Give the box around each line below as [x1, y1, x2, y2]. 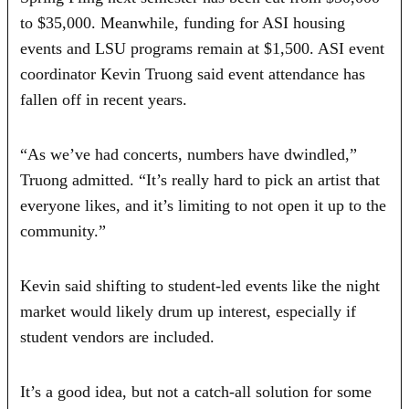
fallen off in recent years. [20, 89, 188, 109]
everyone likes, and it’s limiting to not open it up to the [20, 195, 387, 215]
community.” [20, 221, 107, 240]
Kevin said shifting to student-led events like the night [20, 276, 381, 295]
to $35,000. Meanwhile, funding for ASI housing [20, 13, 346, 32]
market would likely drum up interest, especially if [20, 301, 357, 320]
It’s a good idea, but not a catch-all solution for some [20, 382, 372, 401]
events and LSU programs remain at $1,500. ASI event [20, 38, 385, 58]
